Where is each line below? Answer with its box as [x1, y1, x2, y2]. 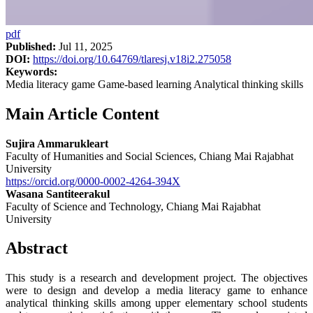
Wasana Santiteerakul [6, 187, 110, 200]
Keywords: [6, 65, 57, 78]
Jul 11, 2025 [56, 40, 112, 52]
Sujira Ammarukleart [6, 137, 108, 150]
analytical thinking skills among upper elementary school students [6, 297, 307, 310]
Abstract [6, 239, 68, 258]
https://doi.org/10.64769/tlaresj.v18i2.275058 [33, 52, 231, 65]
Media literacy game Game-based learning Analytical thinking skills [6, 78, 303, 90]
